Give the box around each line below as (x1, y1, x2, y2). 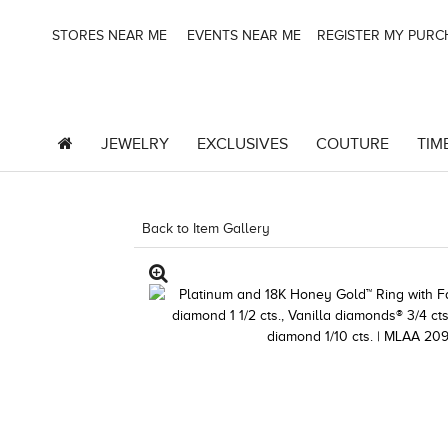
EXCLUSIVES (196, 135, 288, 153)
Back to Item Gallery (142, 221, 271, 236)
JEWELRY (100, 135, 169, 153)
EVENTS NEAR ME (183, 28, 301, 43)
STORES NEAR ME (48, 28, 167, 43)
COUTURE (315, 135, 389, 153)
